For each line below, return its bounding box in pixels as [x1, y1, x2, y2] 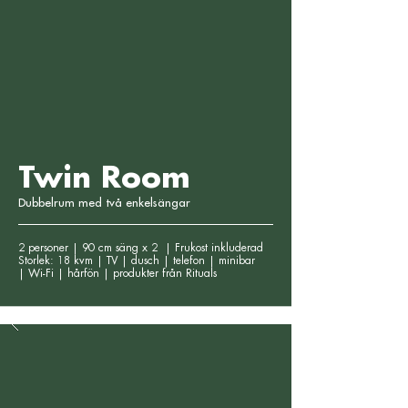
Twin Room [18, 164, 190, 193]
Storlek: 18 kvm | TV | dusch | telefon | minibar [18, 255, 255, 266]
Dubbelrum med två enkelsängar [18, 197, 190, 209]
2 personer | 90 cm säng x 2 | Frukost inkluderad [18, 242, 267, 253]
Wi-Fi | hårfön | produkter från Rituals [25, 268, 220, 279]
